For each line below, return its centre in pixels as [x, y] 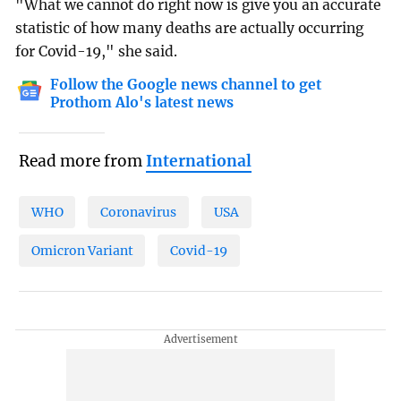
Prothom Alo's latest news [142, 103]
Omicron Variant [82, 250]
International [198, 162]
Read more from [82, 162]
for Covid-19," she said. [97, 52]
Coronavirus [139, 212]
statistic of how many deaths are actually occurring [190, 29]
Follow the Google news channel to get [186, 85]
